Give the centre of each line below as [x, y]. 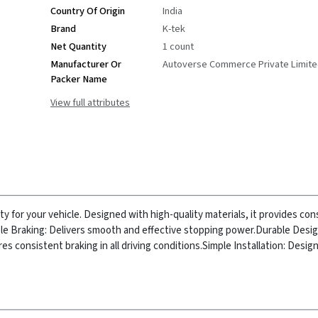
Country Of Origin [88, 11]
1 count [178, 46]
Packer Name [79, 79]
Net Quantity [78, 46]
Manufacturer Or [86, 64]
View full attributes [90, 103]
